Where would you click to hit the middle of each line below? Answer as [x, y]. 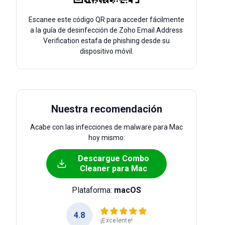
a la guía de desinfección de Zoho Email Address [106, 30]
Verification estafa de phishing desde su [106, 41]
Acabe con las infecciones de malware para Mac [106, 127]
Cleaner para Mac [114, 168]
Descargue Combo [114, 158]
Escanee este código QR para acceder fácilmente [106, 20]
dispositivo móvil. [106, 51]
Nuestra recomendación [106, 109]
